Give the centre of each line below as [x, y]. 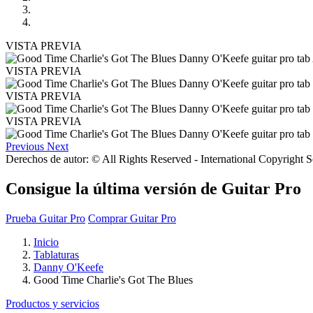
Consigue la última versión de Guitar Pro [153, 188]
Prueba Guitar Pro [45, 218]
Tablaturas [56, 254]
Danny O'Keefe [68, 267]
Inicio [46, 242]
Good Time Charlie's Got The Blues [113, 279]
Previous [25, 146]
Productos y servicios [52, 303]
